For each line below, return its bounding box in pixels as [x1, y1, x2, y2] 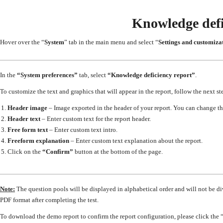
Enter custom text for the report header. [47, 115, 151, 123]
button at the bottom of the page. [73, 148, 163, 156]
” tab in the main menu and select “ [64, 38, 158, 46]
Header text [7, 115, 42, 123]
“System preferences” [17, 71, 78, 79]
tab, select [78, 71, 108, 79]
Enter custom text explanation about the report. [76, 137, 203, 145]
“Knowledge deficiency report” [108, 71, 195, 79]
